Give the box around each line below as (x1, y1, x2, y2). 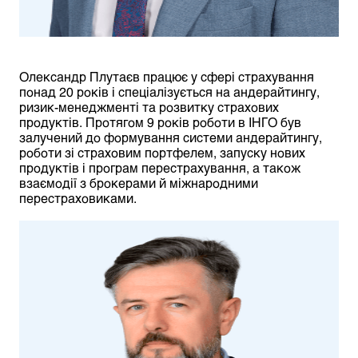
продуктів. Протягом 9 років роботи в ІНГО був (19, 114, 301, 130)
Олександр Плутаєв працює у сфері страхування (19, 69, 314, 85)
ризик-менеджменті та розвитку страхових (19, 99, 279, 115)
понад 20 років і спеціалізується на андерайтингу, (19, 84, 320, 100)
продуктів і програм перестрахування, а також (19, 160, 300, 176)
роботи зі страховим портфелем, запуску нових (19, 145, 305, 161)
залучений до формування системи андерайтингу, (19, 129, 322, 145)
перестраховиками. (19, 190, 137, 206)
